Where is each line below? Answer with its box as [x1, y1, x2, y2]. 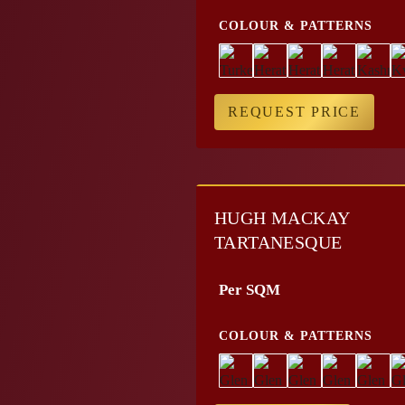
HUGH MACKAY [214, 208, 350, 228]
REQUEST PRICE [228, 104, 361, 119]
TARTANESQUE [214, 232, 343, 252]
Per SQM [219, 281, 280, 298]
